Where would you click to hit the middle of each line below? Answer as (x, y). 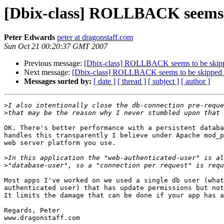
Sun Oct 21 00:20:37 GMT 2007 (56, 46)
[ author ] (195, 81)
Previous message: (54, 63)
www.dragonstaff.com (42, 218)
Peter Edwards (29, 37)
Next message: (48, 72)
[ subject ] (163, 81)
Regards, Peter (32, 210)
